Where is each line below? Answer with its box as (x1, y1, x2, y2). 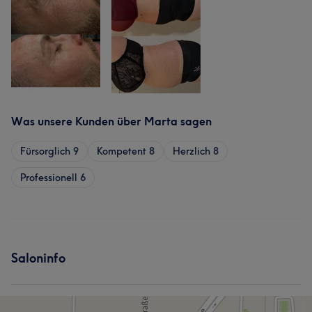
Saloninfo (11, 250, 65, 266)
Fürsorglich (20, 145, 70, 157)
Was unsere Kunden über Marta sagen (11, 114, 212, 128)
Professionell (20, 171, 77, 184)
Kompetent (97, 145, 146, 157)
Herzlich (173, 145, 210, 157)
